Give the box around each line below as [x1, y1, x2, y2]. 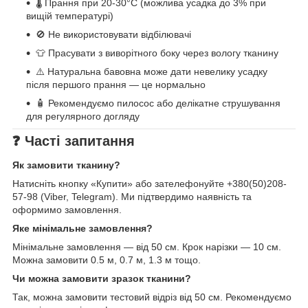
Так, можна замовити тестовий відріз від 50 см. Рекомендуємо [12, 291, 291, 303]
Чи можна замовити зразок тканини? [12, 273, 191, 285]
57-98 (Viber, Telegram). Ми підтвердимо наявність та [12, 191, 252, 203]
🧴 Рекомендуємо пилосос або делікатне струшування [36, 97, 280, 109]
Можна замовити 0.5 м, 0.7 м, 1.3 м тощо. [12, 254, 201, 266]
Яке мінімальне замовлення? [12, 223, 153, 234]
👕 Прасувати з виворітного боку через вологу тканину [36, 47, 278, 58]
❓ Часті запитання [12, 133, 135, 148]
